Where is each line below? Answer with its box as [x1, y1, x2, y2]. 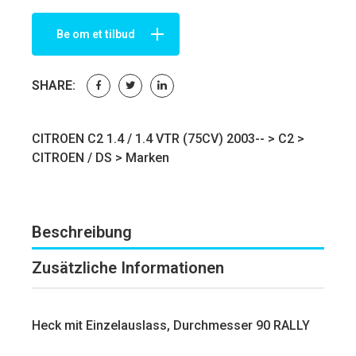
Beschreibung [32, 222, 132, 242]
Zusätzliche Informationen [32, 257, 224, 277]
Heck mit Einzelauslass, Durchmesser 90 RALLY [32, 317, 310, 333]
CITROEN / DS [32, 149, 112, 165]
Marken [126, 149, 169, 165]
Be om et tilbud [56, 27, 135, 41]
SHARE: [32, 77, 75, 93]
